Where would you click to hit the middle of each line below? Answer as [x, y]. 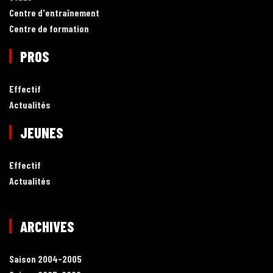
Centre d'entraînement [54, 13]
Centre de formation [49, 29]
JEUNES [42, 133]
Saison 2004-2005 [45, 259]
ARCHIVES [47, 227]
